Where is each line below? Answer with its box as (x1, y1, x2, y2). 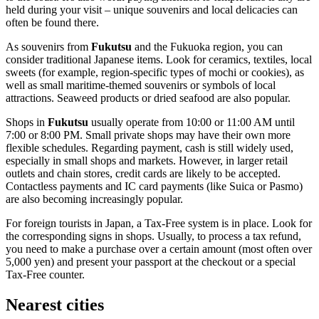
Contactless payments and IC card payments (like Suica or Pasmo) (6, 180, 303, 193)
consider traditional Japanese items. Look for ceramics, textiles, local (6, 53, 312, 66)
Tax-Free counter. (6, 268, 85, 281)
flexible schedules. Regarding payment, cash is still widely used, (6, 142, 293, 155)
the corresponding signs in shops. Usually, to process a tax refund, (6, 230, 301, 243)
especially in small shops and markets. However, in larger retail (6, 155, 288, 167)
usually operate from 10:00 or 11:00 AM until (88, 116, 295, 129)
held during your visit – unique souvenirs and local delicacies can (6, 4, 298, 16)
